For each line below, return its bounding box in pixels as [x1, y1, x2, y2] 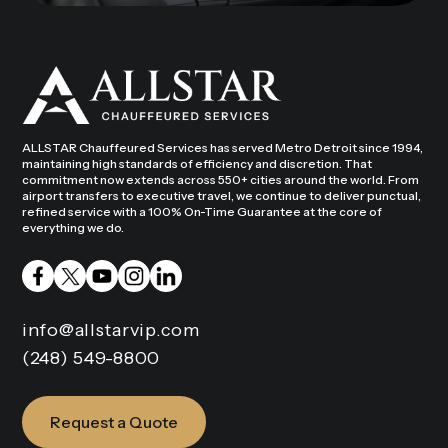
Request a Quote [50, 411, 178, 432]
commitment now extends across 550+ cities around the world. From [22, 171, 419, 187]
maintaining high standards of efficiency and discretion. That [22, 155, 372, 171]
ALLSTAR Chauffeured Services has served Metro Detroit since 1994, [22, 139, 423, 155]
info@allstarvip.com [22, 318, 200, 341]
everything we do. [22, 219, 124, 235]
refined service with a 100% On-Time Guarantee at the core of [22, 203, 382, 219]
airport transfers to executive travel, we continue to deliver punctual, [22, 187, 421, 203]
